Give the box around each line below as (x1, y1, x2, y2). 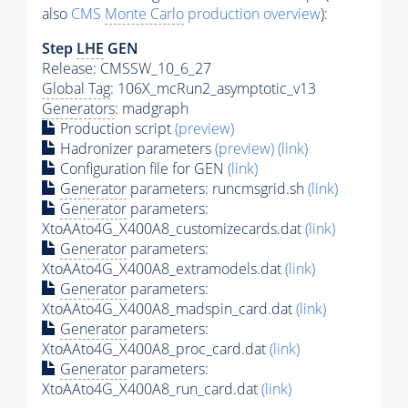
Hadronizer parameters (56, 138, 215, 158)
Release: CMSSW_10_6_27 (42, 57, 211, 78)
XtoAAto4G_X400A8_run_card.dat (42, 378, 261, 399)
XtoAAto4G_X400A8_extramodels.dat (42, 258, 285, 279)
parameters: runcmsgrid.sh (127, 178, 308, 199)
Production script (56, 117, 175, 138)
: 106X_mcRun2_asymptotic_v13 (110, 77, 316, 98)
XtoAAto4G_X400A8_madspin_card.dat (42, 298, 296, 319)
